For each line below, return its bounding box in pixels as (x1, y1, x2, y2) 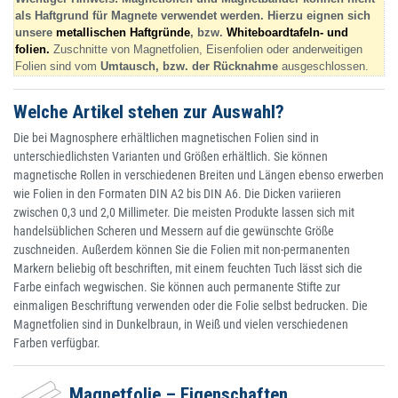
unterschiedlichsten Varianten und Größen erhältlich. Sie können (13, 149, 328, 164)
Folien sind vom (15, 60, 100, 74)
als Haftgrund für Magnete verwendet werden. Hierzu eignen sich (15, 9, 370, 23)
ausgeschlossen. (278, 60, 369, 74)
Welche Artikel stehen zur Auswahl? (13, 101, 284, 123)
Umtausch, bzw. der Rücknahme (100, 60, 278, 74)
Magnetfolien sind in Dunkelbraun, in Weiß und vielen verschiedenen (13, 317, 348, 332)
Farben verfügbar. (13, 336, 100, 351)
